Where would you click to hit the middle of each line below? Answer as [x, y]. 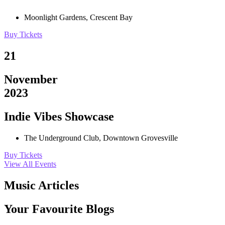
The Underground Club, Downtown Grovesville [101, 138]
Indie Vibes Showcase [59, 116]
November [31, 79]
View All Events [30, 164]
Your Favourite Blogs [59, 209]
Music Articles [41, 185]
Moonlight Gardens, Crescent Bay [78, 18]
